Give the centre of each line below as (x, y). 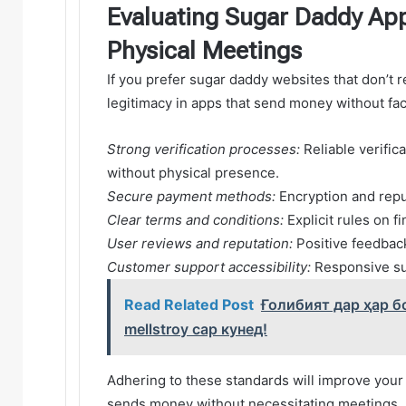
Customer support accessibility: (209, 266)
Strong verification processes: (203, 149)
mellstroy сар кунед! (196, 329)
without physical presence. (193, 172)
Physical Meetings (204, 50)
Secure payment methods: (191, 196)
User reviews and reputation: (200, 243)
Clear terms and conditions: (195, 219)
